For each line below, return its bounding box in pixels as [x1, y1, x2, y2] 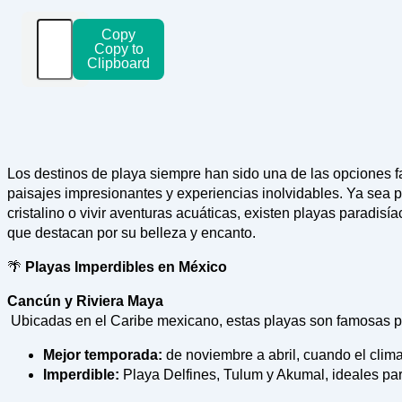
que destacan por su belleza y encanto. [7, 225, 256, 241]
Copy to [93, 41, 144, 57]
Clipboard [87, 56, 150, 72]
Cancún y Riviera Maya [7, 293, 163, 310]
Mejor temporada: [43, 347, 162, 363]
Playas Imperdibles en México [22, 259, 227, 275]
